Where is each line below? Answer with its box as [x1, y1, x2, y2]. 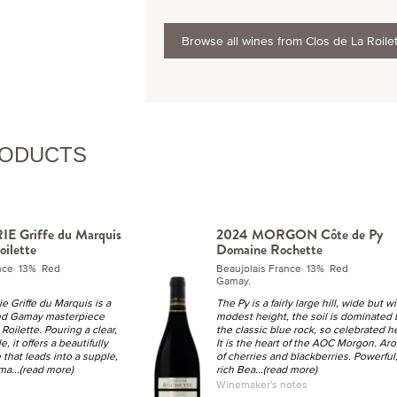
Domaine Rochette [215, 240, 323, 259]
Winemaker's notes [215, 377, 307, 392]
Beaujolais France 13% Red [215, 261, 348, 276]
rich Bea [215, 362, 255, 377]
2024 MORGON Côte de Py [215, 225, 383, 244]
